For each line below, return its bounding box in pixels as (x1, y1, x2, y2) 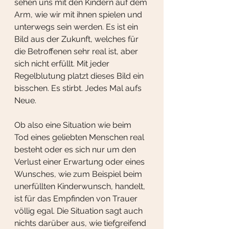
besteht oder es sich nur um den (14, 145, 138, 155)
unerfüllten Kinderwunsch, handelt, (14, 181, 147, 192)
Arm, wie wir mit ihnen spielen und (14, 10, 144, 20)
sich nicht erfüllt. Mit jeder (14, 59, 111, 69)
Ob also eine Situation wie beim (14, 120, 133, 130)
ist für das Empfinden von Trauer (14, 194, 140, 204)
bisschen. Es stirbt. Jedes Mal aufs (14, 83, 144, 94)
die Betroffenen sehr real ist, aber (14, 47, 140, 57)
